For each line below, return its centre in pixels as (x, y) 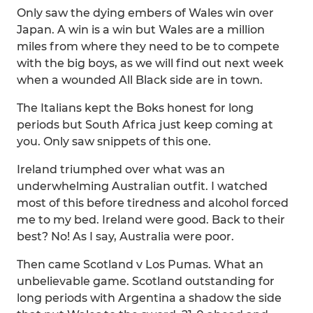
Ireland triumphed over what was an (121, 169)
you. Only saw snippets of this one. (114, 141)
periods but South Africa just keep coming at (145, 125)
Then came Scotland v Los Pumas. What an (140, 264)
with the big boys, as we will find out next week (150, 63)
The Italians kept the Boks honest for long (135, 108)
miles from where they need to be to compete (148, 46)
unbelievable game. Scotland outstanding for (146, 281)
